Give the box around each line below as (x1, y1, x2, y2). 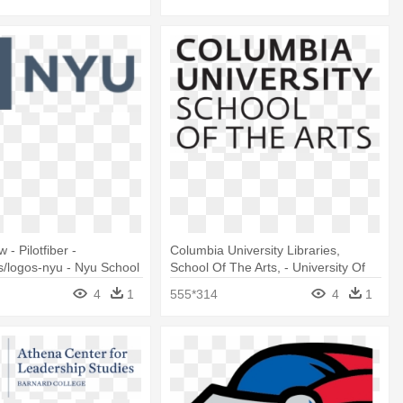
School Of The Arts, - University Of (170, 260, 366, 275)
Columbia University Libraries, (170, 243, 341, 258)
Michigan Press (170, 277, 258, 292)
